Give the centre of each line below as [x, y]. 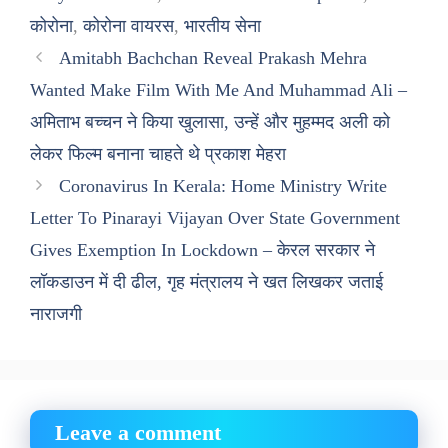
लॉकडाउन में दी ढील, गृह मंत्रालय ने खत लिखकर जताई [206, 282]
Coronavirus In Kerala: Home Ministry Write [222, 186]
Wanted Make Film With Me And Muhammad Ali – [218, 90]
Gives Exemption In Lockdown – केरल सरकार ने [202, 250]
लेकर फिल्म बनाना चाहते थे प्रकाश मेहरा [158, 154]
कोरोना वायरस [128, 26]
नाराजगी [56, 314]
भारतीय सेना [222, 26]
